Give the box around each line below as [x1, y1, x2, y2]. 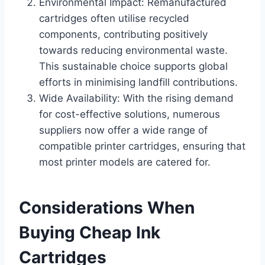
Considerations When [19, 198, 195, 218]
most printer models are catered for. [39, 156, 211, 169]
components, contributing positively [39, 28, 208, 41]
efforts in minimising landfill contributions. [39, 76, 238, 89]
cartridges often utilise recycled [39, 12, 189, 25]
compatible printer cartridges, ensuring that [39, 140, 245, 153]
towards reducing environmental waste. [39, 44, 228, 57]
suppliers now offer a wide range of [39, 124, 208, 137]
